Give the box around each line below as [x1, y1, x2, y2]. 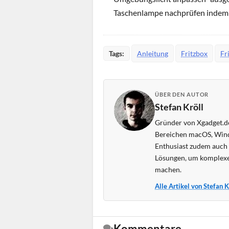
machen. [155, 165, 181, 174]
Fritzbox [181, 49, 208, 58]
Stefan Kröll [155, 101, 203, 112]
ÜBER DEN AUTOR [155, 90, 209, 98]
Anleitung [137, 49, 168, 58]
